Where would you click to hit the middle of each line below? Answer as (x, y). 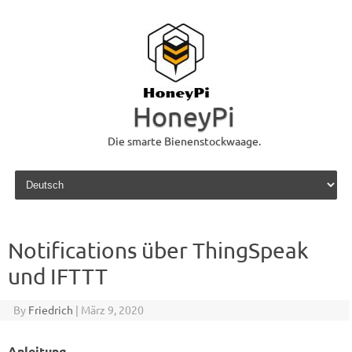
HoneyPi (184, 116)
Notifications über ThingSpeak (158, 250)
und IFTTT (58, 276)
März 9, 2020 (112, 310)
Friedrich (50, 310)
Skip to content (49, 173)
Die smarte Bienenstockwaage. (184, 141)
